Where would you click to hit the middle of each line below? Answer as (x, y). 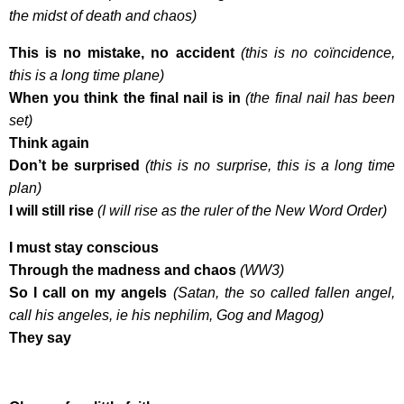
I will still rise (51, 210)
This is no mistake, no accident (122, 52)
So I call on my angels (88, 292)
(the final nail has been (321, 97)
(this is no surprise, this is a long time (271, 165)
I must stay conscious (84, 247)
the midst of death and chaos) (103, 15)
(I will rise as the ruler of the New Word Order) (242, 210)
